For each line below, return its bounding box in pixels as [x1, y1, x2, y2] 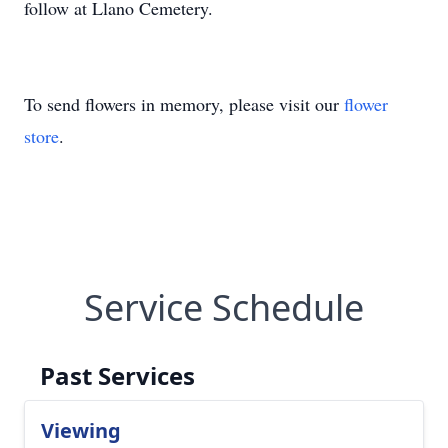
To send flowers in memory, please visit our [24, 92, 344, 116]
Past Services [40, 359, 195, 392]
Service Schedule [84, 283, 364, 332]
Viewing [41, 417, 121, 444]
